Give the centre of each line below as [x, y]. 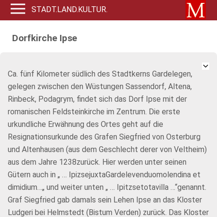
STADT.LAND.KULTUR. [70, 9]
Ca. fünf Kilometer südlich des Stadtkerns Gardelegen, [100, 74]
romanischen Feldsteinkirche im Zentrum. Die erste [94, 112]
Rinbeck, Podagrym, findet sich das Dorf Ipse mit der [97, 99]
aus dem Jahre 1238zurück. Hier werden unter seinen [97, 162]
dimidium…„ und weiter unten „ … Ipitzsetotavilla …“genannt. [107, 187]
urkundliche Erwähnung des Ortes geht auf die [85, 124]
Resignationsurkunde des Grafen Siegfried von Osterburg [104, 137]
